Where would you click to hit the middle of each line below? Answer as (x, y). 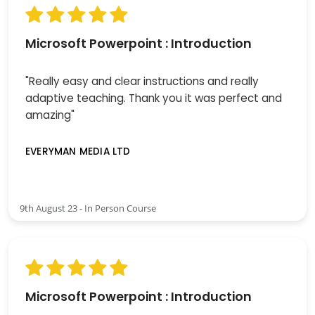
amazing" (50, 115)
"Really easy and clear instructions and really (142, 82)
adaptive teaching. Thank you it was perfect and (154, 98)
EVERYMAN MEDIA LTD (78, 152)
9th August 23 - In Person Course (88, 208)
